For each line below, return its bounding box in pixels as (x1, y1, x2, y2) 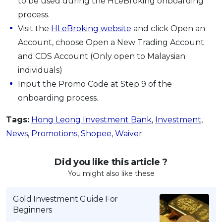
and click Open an (131, 23, 205, 33)
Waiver (115, 128, 142, 138)
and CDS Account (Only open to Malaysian (18, 51, 185, 61)
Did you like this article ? (55, 156, 167, 167)
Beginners (13, 205, 53, 215)
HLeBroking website (51, 23, 131, 33)
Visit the (18, 23, 51, 33)
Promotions (31, 128, 77, 138)
